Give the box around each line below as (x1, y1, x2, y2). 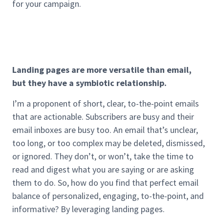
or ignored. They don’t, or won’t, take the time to (12, 150, 194, 162)
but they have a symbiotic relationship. (12, 77, 167, 89)
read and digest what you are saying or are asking (12, 163, 194, 175)
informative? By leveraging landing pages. (12, 203, 165, 215)
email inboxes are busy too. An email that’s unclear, (12, 124, 198, 135)
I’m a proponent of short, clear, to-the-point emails (12, 97, 199, 109)
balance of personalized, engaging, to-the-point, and (12, 190, 204, 201)
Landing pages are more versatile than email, (12, 64, 192, 76)
